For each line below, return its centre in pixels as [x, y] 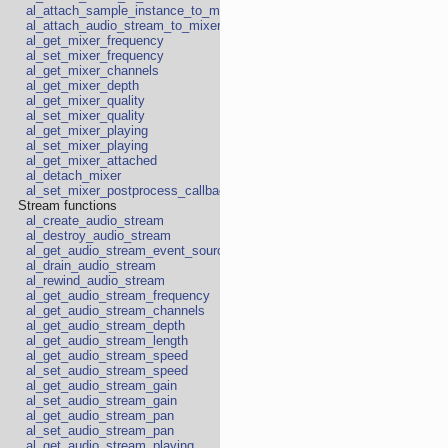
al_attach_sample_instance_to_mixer [133, 11]
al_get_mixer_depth [82, 86]
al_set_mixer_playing [87, 146]
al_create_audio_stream [95, 221]
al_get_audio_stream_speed [107, 356]
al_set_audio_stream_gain [101, 401]
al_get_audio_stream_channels [115, 311]
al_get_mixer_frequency [95, 41]
